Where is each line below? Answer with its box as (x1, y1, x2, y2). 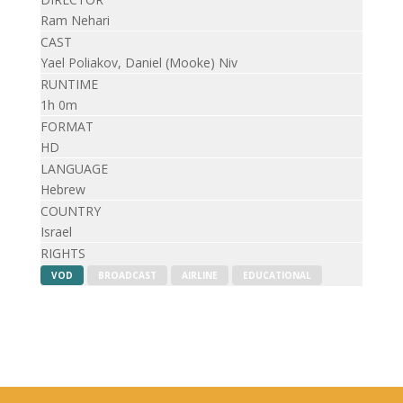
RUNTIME (40, 76, 98, 93)
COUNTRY (40, 202, 101, 219)
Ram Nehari (40, 12, 110, 29)
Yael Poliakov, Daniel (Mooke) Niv (40, 54, 237, 71)
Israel (40, 223, 72, 240)
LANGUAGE (40, 160, 108, 177)
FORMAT (40, 118, 94, 135)
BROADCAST (97, 269, 157, 282)
